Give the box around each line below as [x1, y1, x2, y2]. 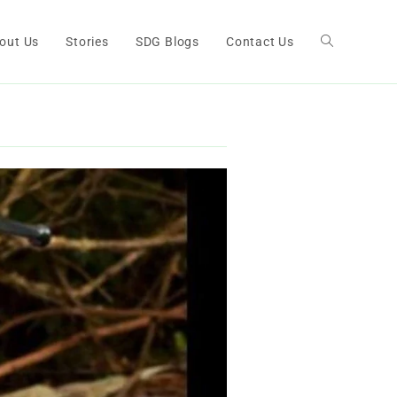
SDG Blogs [135, 35, 199, 49]
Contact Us [226, 35, 294, 49]
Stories [66, 35, 109, 49]
